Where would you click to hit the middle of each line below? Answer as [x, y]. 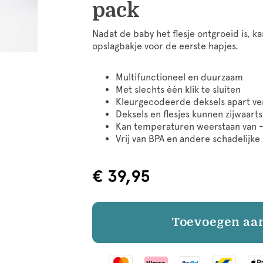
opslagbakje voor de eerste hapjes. [165, 46]
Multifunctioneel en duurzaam [179, 77]
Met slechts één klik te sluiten [178, 89]
